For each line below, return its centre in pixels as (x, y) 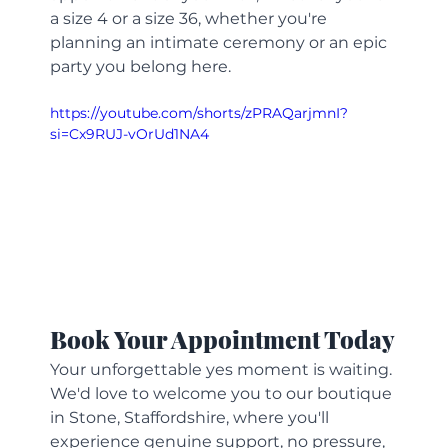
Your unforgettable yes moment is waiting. (223, 370)
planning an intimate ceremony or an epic (221, 42)
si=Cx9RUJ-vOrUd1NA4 (130, 133)
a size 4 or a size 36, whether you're (191, 18)
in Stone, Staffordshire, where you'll (192, 418)
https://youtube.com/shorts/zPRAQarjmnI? (199, 112)
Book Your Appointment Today (223, 339)
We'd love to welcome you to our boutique (223, 394)
